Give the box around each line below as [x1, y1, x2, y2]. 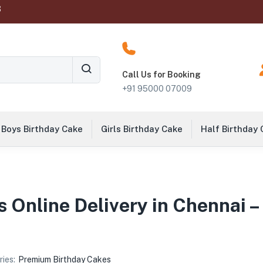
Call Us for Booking [122, 70, 201, 79]
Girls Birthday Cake [101, 124, 183, 134]
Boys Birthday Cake [1, 124, 83, 134]
